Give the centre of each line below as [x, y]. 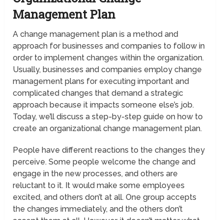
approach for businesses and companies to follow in [109, 46]
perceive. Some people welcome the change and [104, 162]
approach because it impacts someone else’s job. [104, 105]
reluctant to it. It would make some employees [99, 186]
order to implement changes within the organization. [109, 58]
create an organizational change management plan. [108, 129]
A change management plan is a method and [96, 34]
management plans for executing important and [101, 82]
